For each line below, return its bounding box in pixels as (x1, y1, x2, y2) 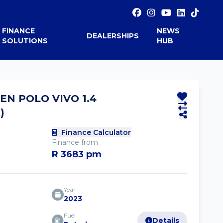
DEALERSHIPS (87, 31, 139, 40)
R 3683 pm (52, 149, 102, 160)
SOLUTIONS (2, 36, 48, 45)
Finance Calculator (61, 128, 131, 137)
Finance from (52, 138, 98, 147)
